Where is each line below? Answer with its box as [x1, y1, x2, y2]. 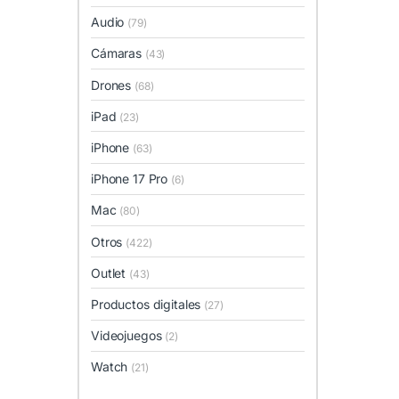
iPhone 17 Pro [91, 171, 172, 187]
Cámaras [91, 45, 145, 61]
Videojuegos [91, 328, 166, 344]
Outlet [91, 265, 130, 281]
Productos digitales [91, 296, 205, 312]
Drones [91, 77, 135, 93]
